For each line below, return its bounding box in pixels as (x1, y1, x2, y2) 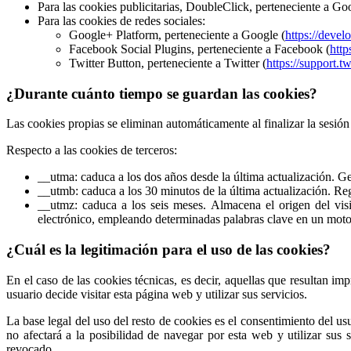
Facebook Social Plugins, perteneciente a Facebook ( (69, 42, 330, 56)
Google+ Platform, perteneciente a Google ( (69, 27, 285, 42)
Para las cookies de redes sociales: (38, 13, 205, 27)
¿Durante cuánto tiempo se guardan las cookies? (6, 85, 317, 102)
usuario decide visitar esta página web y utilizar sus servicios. (6, 287, 307, 301)
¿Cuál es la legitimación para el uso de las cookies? (6, 241, 331, 259)
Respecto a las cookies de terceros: (6, 143, 177, 157)
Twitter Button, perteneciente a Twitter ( (69, 56, 266, 70)
